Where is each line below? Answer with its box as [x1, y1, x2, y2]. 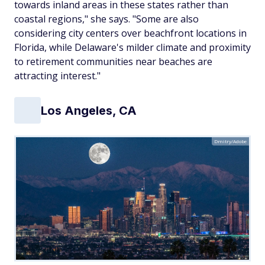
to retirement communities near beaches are [14, 55, 212, 69]
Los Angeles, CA [41, 103, 137, 118]
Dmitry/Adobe [214, 138, 247, 145]
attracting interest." [14, 69, 101, 83]
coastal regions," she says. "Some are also [14, 12, 199, 26]
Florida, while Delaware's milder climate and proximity [14, 41, 251, 54]
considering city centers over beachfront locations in [14, 27, 247, 40]
